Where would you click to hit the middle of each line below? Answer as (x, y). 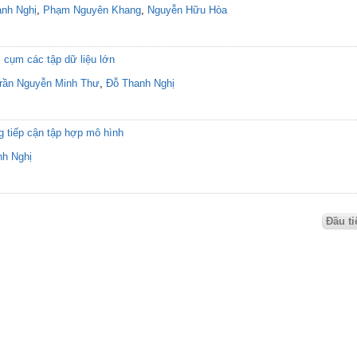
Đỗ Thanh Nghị (140, 83)
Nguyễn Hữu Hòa (187, 10)
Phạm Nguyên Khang (92, 10)
